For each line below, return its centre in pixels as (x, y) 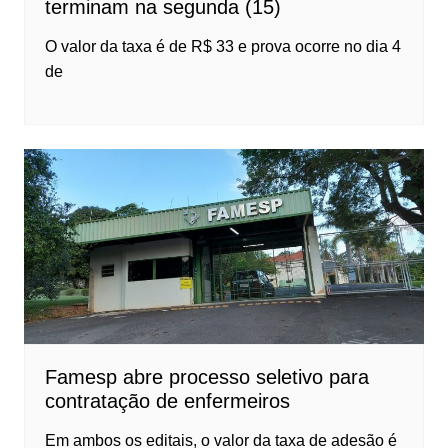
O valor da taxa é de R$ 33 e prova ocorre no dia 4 (222, 46)
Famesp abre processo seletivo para (206, 377)
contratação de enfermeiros (167, 401)
